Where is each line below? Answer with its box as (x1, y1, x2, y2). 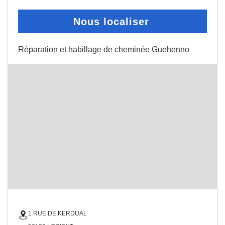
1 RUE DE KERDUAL (28, 210, 87, 217)
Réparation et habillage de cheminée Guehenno (18, 45, 189, 54)
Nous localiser (73, 16, 149, 27)
